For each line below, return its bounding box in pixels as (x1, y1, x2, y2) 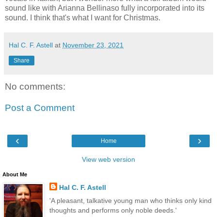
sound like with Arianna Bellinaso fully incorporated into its (5, 4, 204, 13)
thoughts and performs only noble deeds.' (49, 206, 177, 215)
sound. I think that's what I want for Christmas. (5, 14, 160, 22)
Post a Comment (5, 102, 75, 113)
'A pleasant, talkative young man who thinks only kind (49, 197, 212, 205)
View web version (82, 155, 135, 164)
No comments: (5, 81, 65, 92)
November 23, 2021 (62, 41, 124, 49)
